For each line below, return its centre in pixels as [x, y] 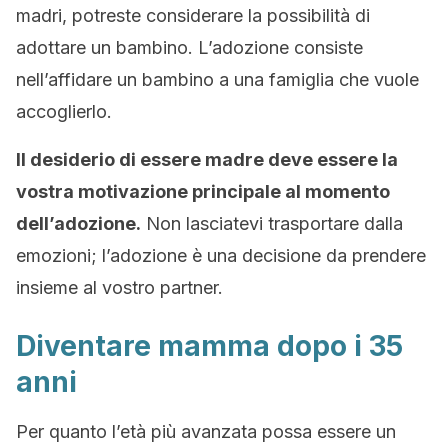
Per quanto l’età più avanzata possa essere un [206, 431]
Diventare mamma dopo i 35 [209, 346]
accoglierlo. [64, 111]
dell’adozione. [78, 223]
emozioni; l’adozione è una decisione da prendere [221, 255]
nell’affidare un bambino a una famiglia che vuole [217, 79]
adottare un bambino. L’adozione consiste [189, 47]
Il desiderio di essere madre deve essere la [207, 159]
